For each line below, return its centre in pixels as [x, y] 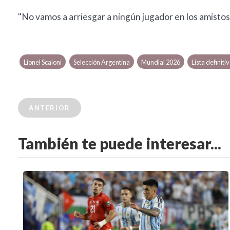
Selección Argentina [101, 62]
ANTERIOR [50, 108]
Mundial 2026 [160, 62]
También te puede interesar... [120, 143]
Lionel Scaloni [43, 62]
